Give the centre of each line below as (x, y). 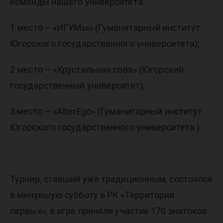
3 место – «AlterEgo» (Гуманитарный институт (106, 111)
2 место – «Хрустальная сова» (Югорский (97, 70)
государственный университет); (77, 86)
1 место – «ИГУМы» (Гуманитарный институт (105, 28)
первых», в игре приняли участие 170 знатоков (109, 211)
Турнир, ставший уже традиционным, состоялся (111, 179)
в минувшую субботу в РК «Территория (92, 195)
